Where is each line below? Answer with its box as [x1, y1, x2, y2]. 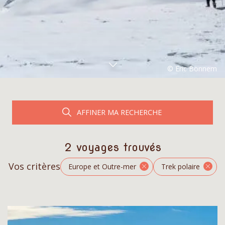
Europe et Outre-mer [68, 161, 136, 171]
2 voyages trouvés [64, 140, 161, 154]
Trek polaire [161, 161, 200, 171]
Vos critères [8, 160, 60, 173]
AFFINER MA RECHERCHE [75, 107, 162, 117]
